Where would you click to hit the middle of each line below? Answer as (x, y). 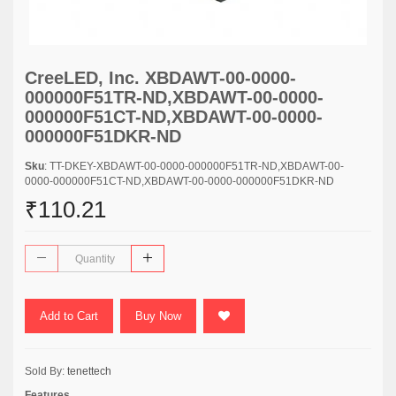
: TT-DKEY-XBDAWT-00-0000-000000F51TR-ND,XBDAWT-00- (194, 166)
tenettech (89, 371)
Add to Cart (69, 316)
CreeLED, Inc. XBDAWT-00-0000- (160, 78)
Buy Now (158, 316)
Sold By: (46, 371)
